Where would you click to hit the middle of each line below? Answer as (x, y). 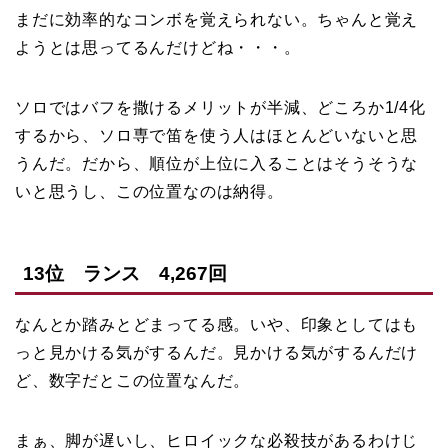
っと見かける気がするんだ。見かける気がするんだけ (217, 352)
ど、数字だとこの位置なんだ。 (133, 380)
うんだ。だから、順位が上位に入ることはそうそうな (217, 163)
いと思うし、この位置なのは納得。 (149, 191)
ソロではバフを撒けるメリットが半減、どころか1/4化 (220, 107)
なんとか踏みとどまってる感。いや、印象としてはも (217, 324)
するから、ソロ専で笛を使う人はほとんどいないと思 (217, 135)
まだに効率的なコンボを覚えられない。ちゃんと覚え (217, 19)
